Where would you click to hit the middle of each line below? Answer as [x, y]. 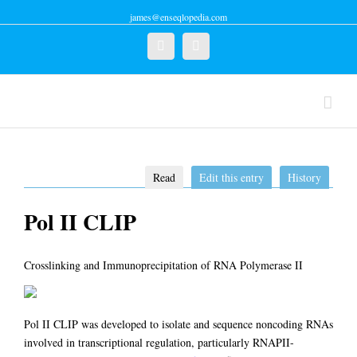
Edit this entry [231, 177]
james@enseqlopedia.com [178, 17]
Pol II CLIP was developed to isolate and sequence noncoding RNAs [178, 324]
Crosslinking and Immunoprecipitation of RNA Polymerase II [163, 265]
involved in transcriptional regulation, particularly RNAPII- [159, 342]
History [304, 177]
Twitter [182, 45]
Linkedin [222, 45]
